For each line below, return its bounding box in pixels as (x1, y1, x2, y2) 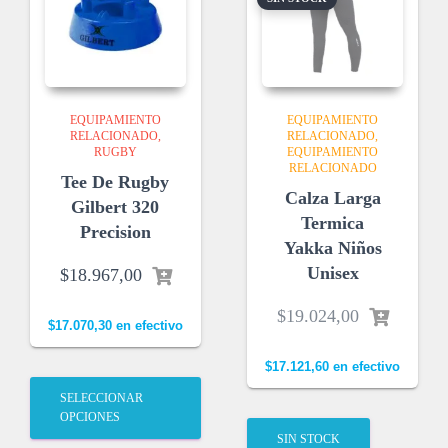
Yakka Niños (283, 238, 382, 259)
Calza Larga (284, 188, 381, 209)
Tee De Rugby (61, 172, 170, 193)
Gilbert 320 (71, 197, 160, 218)
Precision (79, 222, 151, 243)
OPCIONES (60, 410, 120, 425)
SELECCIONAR (60, 391, 143, 406)
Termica (301, 213, 365, 234)
